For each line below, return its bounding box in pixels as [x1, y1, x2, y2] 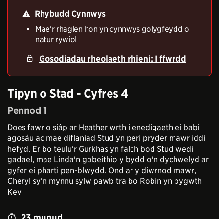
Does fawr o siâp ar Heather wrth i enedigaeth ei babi [7, 122, 199, 132]
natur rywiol [35, 34, 77, 44]
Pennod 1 [7, 104, 47, 116]
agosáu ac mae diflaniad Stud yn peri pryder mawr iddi [7, 133, 205, 143]
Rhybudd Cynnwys [35, 9, 106, 19]
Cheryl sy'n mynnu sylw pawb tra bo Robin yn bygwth [7, 176, 202, 186]
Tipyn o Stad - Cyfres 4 [7, 86, 128, 101]
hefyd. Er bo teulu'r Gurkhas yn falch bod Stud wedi [7, 144, 193, 153]
